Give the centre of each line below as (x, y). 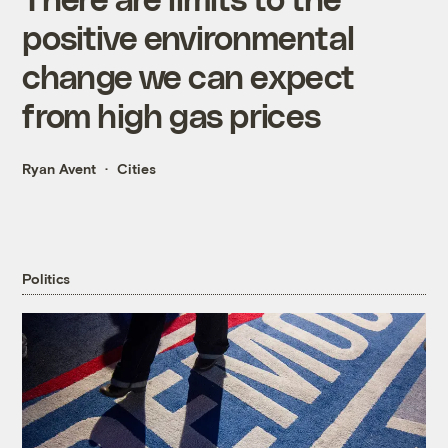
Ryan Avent (59, 169)
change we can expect (188, 76)
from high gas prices (171, 115)
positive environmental (188, 37)
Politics (46, 278)
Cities (137, 169)
